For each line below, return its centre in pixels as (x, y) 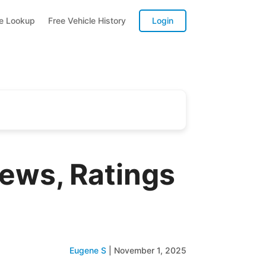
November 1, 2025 (150, 250)
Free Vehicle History (87, 20)
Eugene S (88, 250)
